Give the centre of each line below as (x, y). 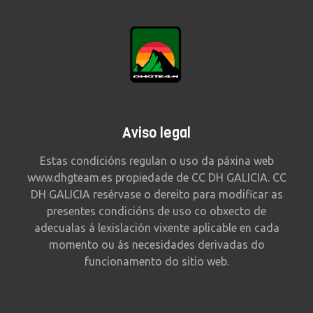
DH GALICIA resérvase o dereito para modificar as (156, 195)
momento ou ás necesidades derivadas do (156, 245)
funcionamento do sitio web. (156, 262)
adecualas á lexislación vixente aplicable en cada (156, 228)
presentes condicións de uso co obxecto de (156, 211)
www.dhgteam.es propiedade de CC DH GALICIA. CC (156, 178)
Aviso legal (156, 133)
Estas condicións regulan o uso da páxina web (156, 161)
